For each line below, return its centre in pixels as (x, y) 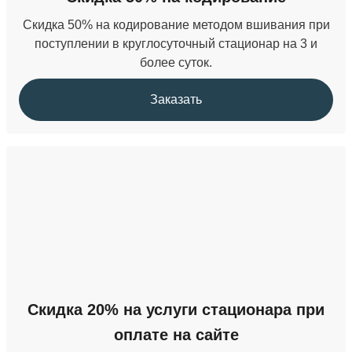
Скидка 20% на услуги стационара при (176, 310)
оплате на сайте (176, 335)
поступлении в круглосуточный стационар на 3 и (176, 44)
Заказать (176, 99)
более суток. (176, 62)
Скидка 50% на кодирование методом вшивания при (176, 25)
